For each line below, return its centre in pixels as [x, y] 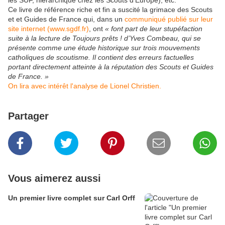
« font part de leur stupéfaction [154, 29]
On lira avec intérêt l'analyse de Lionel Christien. [85, 86]
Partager [28, 116]
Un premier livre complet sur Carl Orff [72, 198]
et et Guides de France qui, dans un [66, 19]
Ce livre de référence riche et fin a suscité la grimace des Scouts [110, 10]
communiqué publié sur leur [169, 19]
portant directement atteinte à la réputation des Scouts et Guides [111, 67]
